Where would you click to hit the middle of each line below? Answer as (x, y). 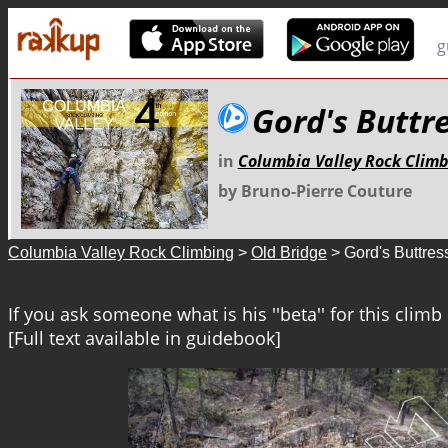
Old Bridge (289, 252)
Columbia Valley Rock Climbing (121, 252)
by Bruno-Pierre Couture (314, 191)
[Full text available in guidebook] (144, 338)
